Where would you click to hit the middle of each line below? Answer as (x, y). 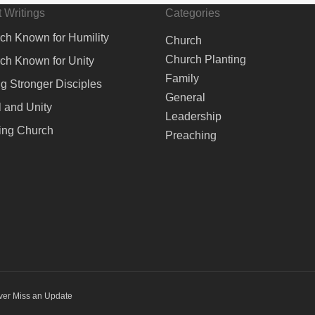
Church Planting (206, 59)
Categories (193, 13)
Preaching (191, 135)
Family (182, 78)
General (186, 97)
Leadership (194, 116)
